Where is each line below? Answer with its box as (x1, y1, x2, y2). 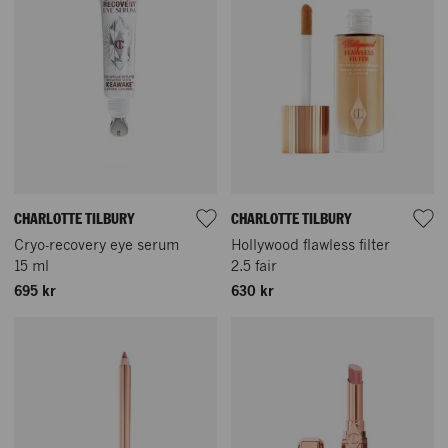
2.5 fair (231, 259, 277, 274)
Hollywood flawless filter (231, 238, 390, 253)
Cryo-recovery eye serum (14, 238, 179, 253)
